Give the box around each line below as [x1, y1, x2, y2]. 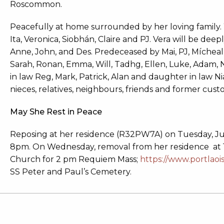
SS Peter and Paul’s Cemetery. [10, 167, 131, 176]
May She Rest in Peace [10, 107, 102, 116]
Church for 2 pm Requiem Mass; [10, 154, 140, 164]
